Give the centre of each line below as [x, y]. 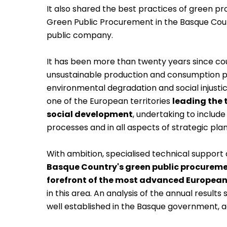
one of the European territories [109, 101]
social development [90, 115]
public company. [80, 35]
